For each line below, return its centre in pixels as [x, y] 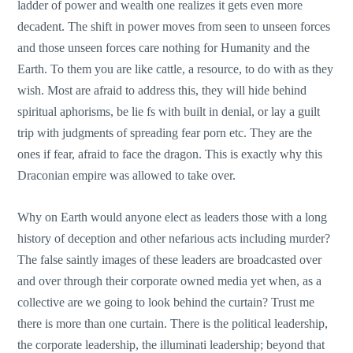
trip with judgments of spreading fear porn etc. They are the [165, 133]
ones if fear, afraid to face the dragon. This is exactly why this [170, 154]
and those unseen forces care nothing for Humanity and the [164, 48]
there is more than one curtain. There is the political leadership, [173, 323]
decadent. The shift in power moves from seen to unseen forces [174, 27]
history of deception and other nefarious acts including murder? [174, 238]
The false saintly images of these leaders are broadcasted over [170, 259]
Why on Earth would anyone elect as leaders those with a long [173, 217]
